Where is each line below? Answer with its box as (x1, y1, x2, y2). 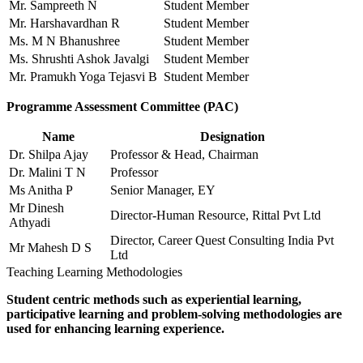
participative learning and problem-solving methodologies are (6, 307, 342, 322)
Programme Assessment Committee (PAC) (6, 100, 238, 114)
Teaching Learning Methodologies (6, 265, 182, 280)
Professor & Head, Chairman (110, 147, 258, 162)
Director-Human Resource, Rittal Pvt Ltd (110, 208, 321, 223)
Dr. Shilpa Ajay (9, 147, 88, 162)
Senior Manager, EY (110, 183, 216, 198)
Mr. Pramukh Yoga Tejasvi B (9, 70, 157, 84)
